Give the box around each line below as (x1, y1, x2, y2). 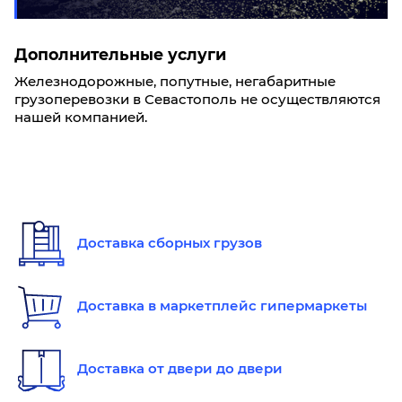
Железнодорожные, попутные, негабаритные (14, 73, 336, 90)
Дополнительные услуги (14, 45, 226, 64)
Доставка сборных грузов (77, 234, 262, 251)
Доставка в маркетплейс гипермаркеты (77, 297, 367, 314)
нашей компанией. (14, 109, 147, 126)
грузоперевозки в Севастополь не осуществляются (14, 91, 380, 108)
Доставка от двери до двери (77, 360, 283, 377)
